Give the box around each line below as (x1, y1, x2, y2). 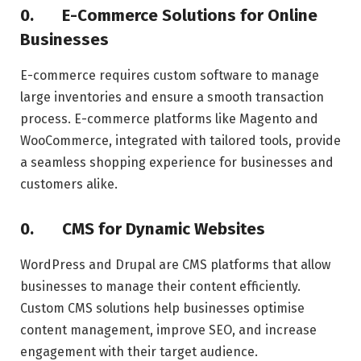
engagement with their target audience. (20, 343, 258, 359)
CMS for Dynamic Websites (58, 219, 265, 239)
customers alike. (20, 176, 118, 192)
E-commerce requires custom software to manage (20, 67, 319, 83)
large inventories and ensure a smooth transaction (20, 89, 324, 105)
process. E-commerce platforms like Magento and (20, 110, 318, 127)
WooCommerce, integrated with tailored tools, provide (20, 132, 341, 148)
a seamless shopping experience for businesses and (20, 154, 334, 170)
